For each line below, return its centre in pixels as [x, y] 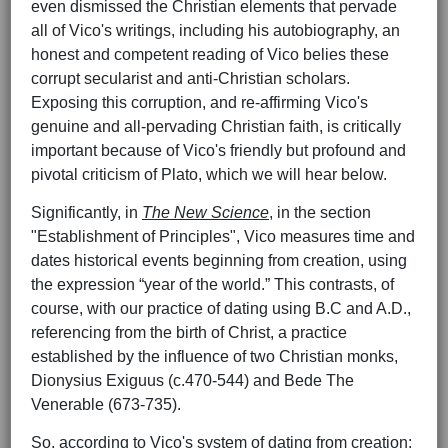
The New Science [205, 213]
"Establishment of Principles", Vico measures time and [223, 237]
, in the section [320, 213]
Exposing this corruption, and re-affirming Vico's [199, 103]
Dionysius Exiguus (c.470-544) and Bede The [192, 381]
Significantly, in [86, 213]
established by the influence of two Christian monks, [214, 357]
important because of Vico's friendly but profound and [218, 151]
